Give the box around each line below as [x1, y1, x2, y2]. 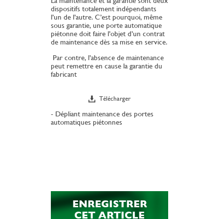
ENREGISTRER [72, 198, 147, 210]
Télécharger [99, 95, 131, 103]
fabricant [51, 70, 77, 79]
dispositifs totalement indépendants [51, 4, 156, 13]
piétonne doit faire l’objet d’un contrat [51, 29, 165, 38]
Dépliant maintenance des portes [55, 109, 153, 118]
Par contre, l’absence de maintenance [51, 53, 164, 62]
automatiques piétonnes [51, 118, 122, 127]
